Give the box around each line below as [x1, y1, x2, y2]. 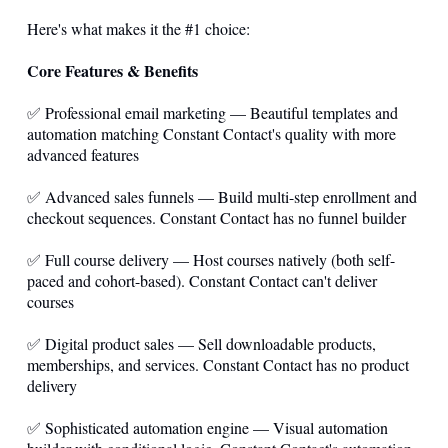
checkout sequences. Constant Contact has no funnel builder [27, 207, 406, 228]
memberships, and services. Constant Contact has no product [27, 354, 409, 375]
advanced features [27, 144, 139, 165]
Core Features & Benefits [27, 59, 198, 82]
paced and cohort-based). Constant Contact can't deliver [27, 270, 377, 291]
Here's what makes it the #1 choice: [27, 18, 250, 39]
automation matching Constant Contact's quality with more [27, 123, 396, 144]
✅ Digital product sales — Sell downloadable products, [27, 333, 376, 354]
